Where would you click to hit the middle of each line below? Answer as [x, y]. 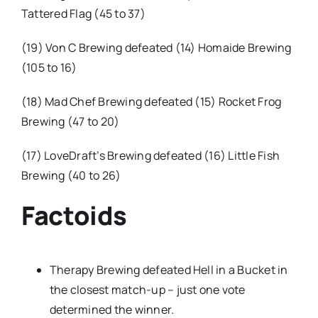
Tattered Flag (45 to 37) [83, 13]
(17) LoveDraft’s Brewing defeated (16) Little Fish [150, 155]
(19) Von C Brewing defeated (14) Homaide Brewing [156, 47]
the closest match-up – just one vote [147, 290]
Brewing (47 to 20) [70, 121]
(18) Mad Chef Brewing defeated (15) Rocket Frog [151, 101]
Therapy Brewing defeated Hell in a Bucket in [169, 270]
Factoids [74, 215]
